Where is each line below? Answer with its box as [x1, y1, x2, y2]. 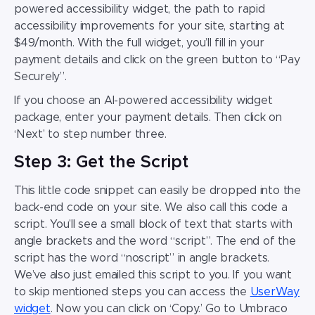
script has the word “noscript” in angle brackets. [14, 252, 270, 264]
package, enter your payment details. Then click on [14, 112, 283, 124]
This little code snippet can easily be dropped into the [14, 185, 301, 197]
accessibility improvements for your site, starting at [14, 20, 285, 32]
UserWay [250, 286, 300, 298]
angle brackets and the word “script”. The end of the [14, 236, 296, 247]
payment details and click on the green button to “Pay [14, 54, 300, 66]
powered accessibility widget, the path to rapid [14, 4, 265, 15]
